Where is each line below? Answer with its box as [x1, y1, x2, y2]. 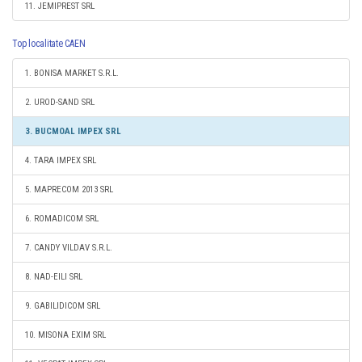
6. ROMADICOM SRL [25, 213, 99, 224]
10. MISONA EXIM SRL [25, 330, 106, 340]
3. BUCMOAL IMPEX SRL [25, 126, 121, 137]
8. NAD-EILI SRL [25, 271, 82, 282]
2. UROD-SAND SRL [25, 97, 95, 107]
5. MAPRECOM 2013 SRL [25, 184, 113, 195]
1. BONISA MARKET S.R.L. [25, 68, 119, 78]
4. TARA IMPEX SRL [25, 155, 96, 166]
